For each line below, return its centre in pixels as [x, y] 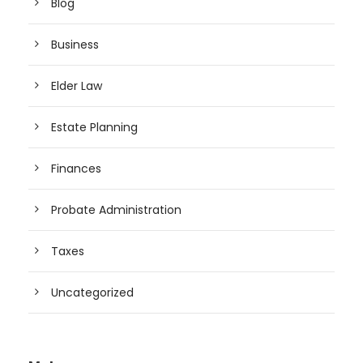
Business [75, 45]
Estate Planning [94, 128]
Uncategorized [92, 293]
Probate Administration [116, 210]
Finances [76, 169]
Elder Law [77, 86]
